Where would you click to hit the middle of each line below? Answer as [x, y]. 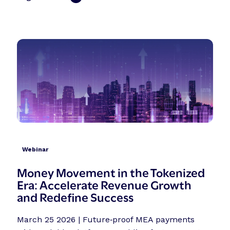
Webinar [35, 150]
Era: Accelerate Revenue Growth [104, 184]
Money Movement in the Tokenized [111, 172]
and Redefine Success [75, 197]
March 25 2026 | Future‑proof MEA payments [106, 220]
